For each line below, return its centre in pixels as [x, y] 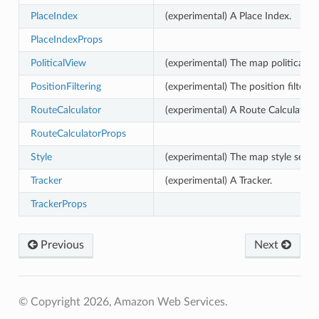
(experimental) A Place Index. [228, 16]
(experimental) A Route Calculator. [239, 110]
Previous [61, 245]
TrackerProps [58, 204]
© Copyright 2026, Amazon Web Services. [123, 302]
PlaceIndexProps [66, 39]
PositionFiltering [66, 86]
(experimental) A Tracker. [218, 180]
